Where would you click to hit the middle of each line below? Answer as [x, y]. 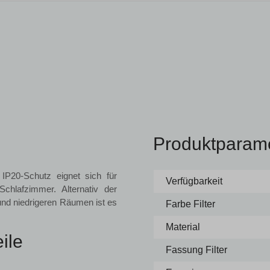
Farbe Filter [190, 204]
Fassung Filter [196, 250]
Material [183, 227]
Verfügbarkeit [194, 181]
